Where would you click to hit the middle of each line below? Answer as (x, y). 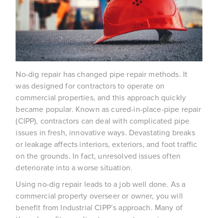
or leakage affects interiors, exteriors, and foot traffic (107, 144)
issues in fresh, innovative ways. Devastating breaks (105, 133)
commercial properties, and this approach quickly (101, 98)
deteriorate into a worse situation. (74, 168)
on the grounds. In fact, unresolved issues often (98, 156)
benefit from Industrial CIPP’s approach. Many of (99, 208)
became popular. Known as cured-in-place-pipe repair (109, 109)
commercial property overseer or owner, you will (99, 196)
